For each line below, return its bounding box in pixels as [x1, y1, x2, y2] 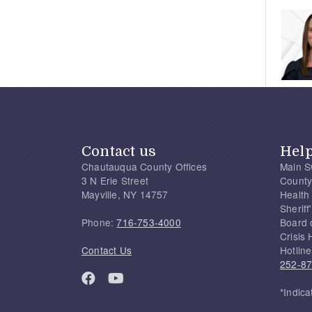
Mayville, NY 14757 [81, 187, 169, 202]
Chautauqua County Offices [81, 159, 207, 174]
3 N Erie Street [81, 173, 148, 188]
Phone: [81, 215, 117, 230]
